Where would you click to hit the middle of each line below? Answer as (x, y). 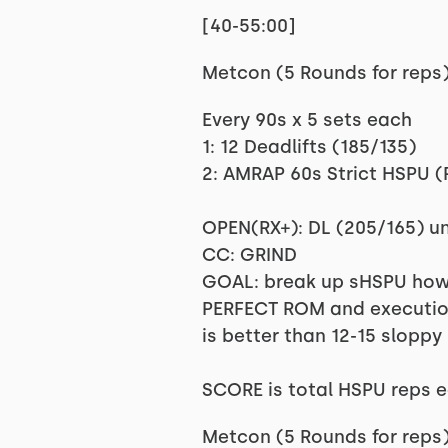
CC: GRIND (249, 255)
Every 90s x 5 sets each (306, 120)
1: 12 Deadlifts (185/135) (308, 147)
